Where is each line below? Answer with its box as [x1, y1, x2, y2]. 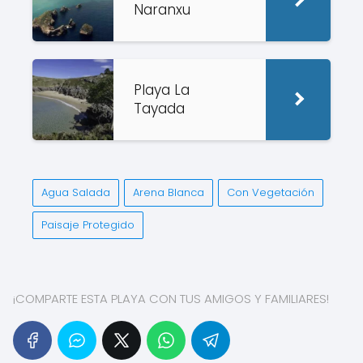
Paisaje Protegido [41, 216, 135, 233]
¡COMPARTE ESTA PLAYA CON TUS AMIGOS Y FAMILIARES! [13, 289, 329, 307]
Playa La [134, 79, 190, 100]
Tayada [134, 98, 189, 118]
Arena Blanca [133, 184, 204, 200]
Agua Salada [41, 184, 110, 200]
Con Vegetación [227, 184, 314, 200]
